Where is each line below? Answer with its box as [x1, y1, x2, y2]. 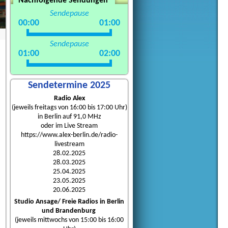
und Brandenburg [41, 207, 96, 215]
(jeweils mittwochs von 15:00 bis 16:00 [15, 216, 124, 224]
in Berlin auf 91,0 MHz [37, 113, 101, 121]
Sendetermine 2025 [28, 80, 110, 91]
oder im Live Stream [41, 122, 98, 130]
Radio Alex [53, 95, 85, 103]
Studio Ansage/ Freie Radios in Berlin [14, 198, 124, 206]
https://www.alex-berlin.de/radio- [21, 131, 118, 139]
